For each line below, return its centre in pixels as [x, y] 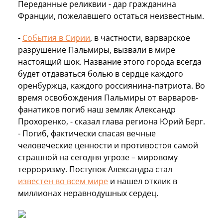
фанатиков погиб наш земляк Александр [97, 109]
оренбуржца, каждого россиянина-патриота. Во [111, 85]
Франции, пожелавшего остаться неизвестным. [111, 16]
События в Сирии [56, 38]
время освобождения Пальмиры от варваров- [108, 97]
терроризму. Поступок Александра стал [95, 169]
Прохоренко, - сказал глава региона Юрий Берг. [111, 121]
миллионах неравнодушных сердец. [88, 193]
